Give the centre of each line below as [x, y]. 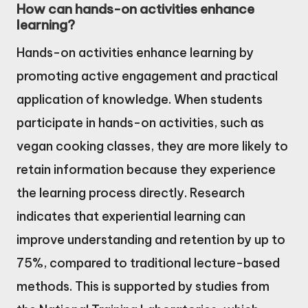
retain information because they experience [146, 170]
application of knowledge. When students [140, 100]
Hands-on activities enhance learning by [135, 53]
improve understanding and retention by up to [151, 240]
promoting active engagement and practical [147, 76]
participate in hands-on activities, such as [140, 123]
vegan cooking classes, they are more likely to [152, 146]
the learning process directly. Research [131, 193]
